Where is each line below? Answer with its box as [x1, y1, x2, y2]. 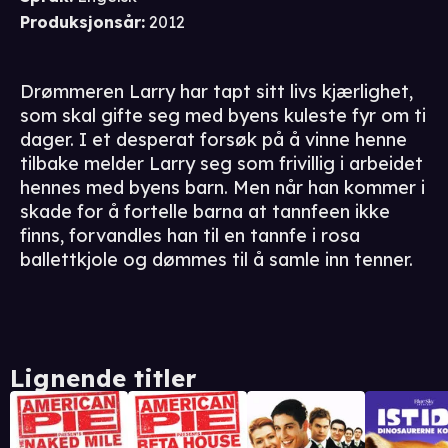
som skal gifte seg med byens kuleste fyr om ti [20, 104, 426, 128]
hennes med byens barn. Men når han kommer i [20, 176, 425, 200]
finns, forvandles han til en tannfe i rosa [20, 224, 360, 248]
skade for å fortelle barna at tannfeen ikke [20, 200, 390, 224]
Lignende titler [10, 363, 196, 394]
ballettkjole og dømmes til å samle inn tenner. [20, 248, 413, 272]
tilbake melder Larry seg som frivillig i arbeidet [20, 152, 423, 176]
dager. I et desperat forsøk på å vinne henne [20, 128, 407, 152]
